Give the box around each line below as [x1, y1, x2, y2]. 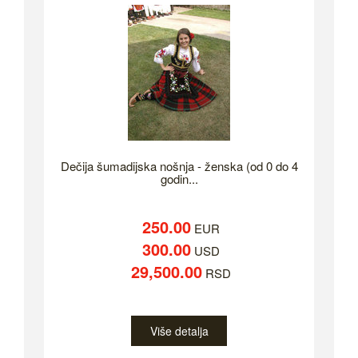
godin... [160, 170, 198, 188]
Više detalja [149, 323, 209, 340]
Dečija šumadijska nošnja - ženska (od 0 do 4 [60, 157, 298, 175]
